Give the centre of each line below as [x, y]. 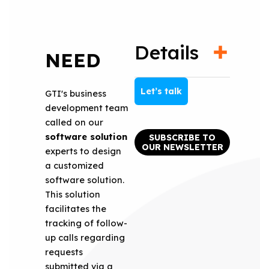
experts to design [83, 151]
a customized [74, 165]
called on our [74, 122]
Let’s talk [161, 91]
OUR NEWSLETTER [182, 147]
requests [64, 252]
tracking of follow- [86, 223]
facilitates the [75, 208]
